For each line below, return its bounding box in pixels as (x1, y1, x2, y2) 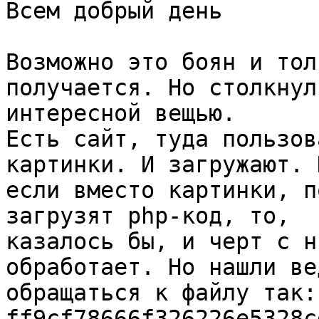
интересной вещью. (6, 100, 236, 127)
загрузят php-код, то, (6, 203, 290, 229)
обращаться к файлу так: (6, 280, 317, 306)
